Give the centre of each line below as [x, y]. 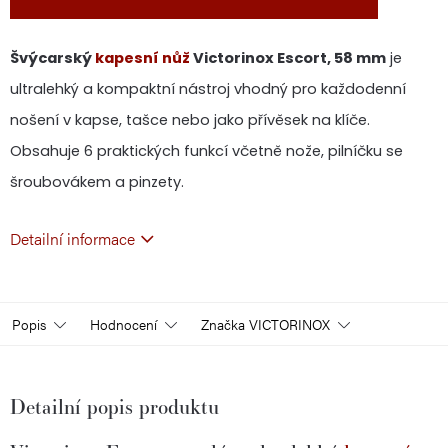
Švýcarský [52, 57]
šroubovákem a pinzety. [97, 181]
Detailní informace [72, 238]
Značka [223, 323]
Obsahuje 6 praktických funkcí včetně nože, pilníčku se [206, 150]
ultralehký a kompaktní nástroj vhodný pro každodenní [208, 88]
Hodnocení [123, 323]
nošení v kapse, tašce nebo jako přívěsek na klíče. [190, 119]
